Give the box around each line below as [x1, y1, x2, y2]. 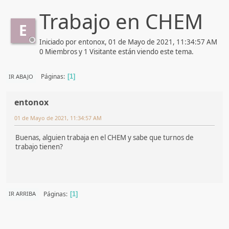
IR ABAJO [9, 72, 33, 80]
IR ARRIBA [9, 190, 36, 198]
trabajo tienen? [15, 142, 63, 151]
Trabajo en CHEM [39, 7, 203, 35]
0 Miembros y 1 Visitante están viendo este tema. [39, 47, 194, 56]
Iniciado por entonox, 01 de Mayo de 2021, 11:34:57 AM [39, 37, 217, 47]
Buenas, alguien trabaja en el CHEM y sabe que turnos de [15, 132, 194, 142]
